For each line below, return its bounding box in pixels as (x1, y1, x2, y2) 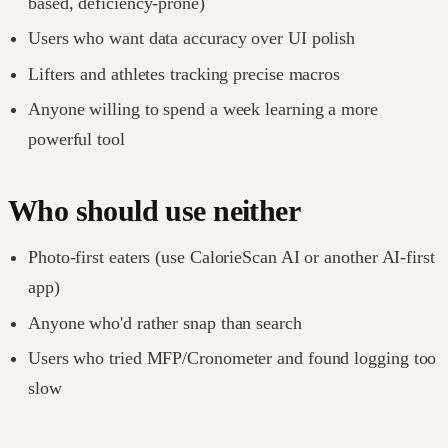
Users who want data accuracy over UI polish (28, 28, 356, 49)
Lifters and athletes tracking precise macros (28, 63, 341, 84)
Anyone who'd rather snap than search (28, 312, 302, 333)
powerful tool (28, 129, 125, 150)
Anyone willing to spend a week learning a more (28, 99, 378, 120)
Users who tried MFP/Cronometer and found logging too (28, 348, 437, 369)
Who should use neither (8, 195, 300, 228)
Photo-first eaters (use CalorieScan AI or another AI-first (28, 246, 435, 267)
